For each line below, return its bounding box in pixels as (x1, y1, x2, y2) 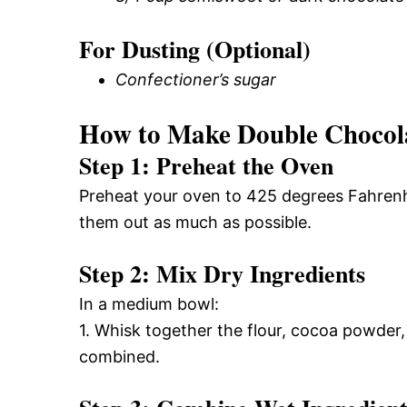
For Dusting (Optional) (79, 31, 311, 66)
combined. (79, 346, 160, 366)
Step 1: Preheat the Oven (79, 147, 333, 183)
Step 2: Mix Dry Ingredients (79, 255, 365, 291)
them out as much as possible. (79, 212, 312, 232)
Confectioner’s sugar (115, 69, 276, 89)
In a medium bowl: (79, 293, 219, 313)
